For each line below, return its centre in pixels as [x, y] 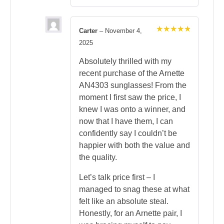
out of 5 [169, 48]
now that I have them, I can [126, 121]
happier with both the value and [134, 145]
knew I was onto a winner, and [132, 109]
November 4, [123, 30]
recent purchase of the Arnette [132, 73]
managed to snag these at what [134, 189]
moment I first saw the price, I [130, 97]
